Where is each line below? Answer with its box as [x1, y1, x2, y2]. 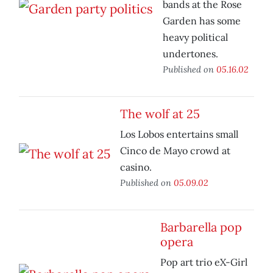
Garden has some [163, 15, 241, 27]
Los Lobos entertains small [120, 128, 238, 141]
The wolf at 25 [120, 106, 200, 122]
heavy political [163, 31, 228, 44]
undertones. [163, 48, 218, 60]
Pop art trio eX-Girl [160, 256, 247, 269]
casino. [120, 161, 152, 174]
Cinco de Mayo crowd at [120, 144, 230, 157]
